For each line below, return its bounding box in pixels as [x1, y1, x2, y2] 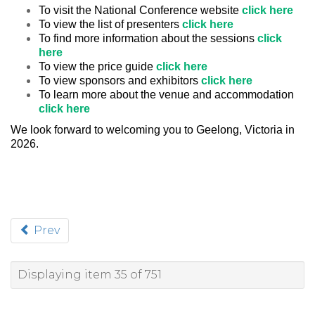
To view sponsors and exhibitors [39, 75, 198, 86]
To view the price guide [39, 60, 153, 72]
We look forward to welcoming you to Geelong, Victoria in [11, 124, 295, 136]
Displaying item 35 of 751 [18, 268, 162, 281]
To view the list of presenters [39, 18, 179, 30]
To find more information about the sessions [39, 32, 255, 44]
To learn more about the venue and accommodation [39, 89, 294, 101]
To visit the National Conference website [39, 4, 239, 16]
